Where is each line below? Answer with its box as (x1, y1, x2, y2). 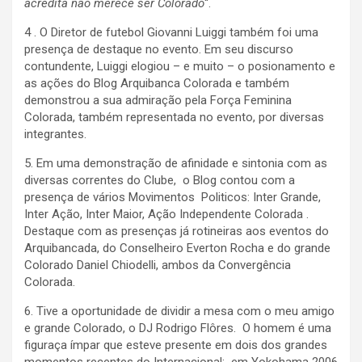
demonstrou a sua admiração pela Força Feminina (24, 93, 292, 108)
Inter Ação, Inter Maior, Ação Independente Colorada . (24, 207, 309, 222)
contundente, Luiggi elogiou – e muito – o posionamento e (24, 59, 335, 74)
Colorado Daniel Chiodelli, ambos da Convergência (24, 258, 291, 273)
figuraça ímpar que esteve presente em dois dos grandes (24, 338, 327, 353)
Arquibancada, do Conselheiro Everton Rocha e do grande (24, 241, 330, 256)
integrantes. (24, 127, 86, 142)
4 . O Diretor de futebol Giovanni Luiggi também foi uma (24, 25, 318, 40)
